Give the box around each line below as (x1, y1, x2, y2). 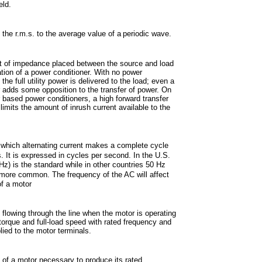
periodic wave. (123, 29, 171, 38)
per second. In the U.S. (91, 151, 170, 160)
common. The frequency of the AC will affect (18, 170, 169, 179)
